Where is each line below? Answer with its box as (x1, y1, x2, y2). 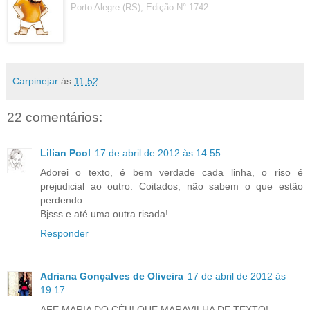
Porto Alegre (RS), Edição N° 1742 (71, 1, 208, 12)
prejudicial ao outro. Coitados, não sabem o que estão (40, 181, 303, 192)
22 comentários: (7, 109, 102, 125)
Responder (40, 228, 89, 239)
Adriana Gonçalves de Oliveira (40, 270, 183, 282)
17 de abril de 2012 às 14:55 (95, 147, 221, 158)
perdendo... (40, 194, 91, 206)
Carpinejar (12, 75, 58, 86)
